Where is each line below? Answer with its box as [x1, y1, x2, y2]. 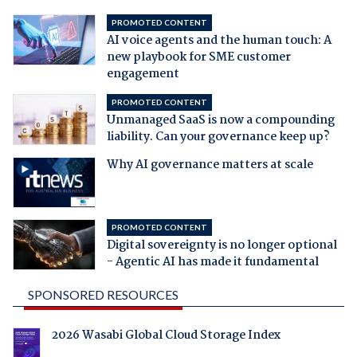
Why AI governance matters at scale [106, 155, 313, 175]
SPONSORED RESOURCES [27, 287, 178, 303]
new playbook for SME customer [106, 48, 291, 68]
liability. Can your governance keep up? [106, 127, 330, 147]
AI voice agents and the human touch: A [106, 31, 331, 51]
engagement [106, 65, 179, 84]
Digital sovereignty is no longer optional [106, 236, 337, 256]
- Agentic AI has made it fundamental [106, 253, 319, 273]
